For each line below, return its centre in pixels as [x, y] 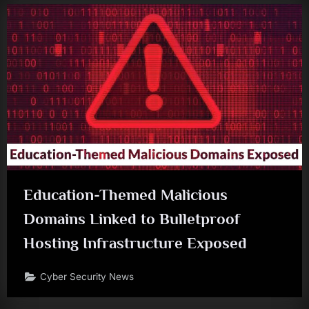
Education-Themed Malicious [126, 194]
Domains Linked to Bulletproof [132, 218]
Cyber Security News [87, 277]
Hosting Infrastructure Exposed [135, 242]
